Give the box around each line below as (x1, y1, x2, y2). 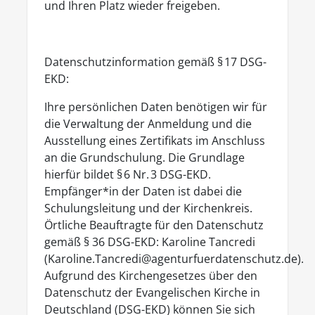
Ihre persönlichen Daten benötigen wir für (44, 99, 267, 115)
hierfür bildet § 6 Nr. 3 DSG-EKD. (44, 167, 211, 182)
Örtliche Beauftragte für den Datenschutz (44, 217, 264, 233)
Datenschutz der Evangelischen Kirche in (44, 285, 260, 300)
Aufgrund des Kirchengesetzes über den (44, 268, 257, 283)
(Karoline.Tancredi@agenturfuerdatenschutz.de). (44, 251, 304, 266)
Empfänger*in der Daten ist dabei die (44, 184, 242, 199)
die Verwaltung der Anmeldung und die (44, 116, 252, 131)
